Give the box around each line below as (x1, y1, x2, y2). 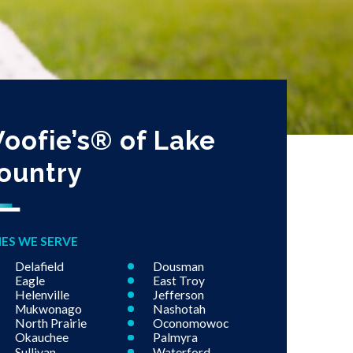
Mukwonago (14, 302, 82, 317)
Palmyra (152, 330, 198, 345)
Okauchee (14, 330, 69, 345)
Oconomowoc (152, 316, 229, 331)
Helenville (14, 288, 69, 303)
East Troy (152, 273, 205, 288)
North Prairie (14, 316, 87, 331)
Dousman (152, 258, 204, 273)
